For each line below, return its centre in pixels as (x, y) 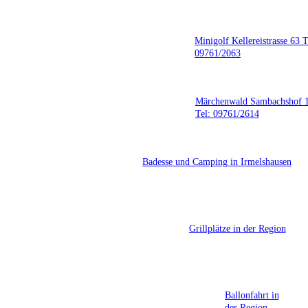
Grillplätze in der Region (237, 228)
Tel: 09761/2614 (227, 113)
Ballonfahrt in (252, 295)
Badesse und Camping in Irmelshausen (217, 161)
